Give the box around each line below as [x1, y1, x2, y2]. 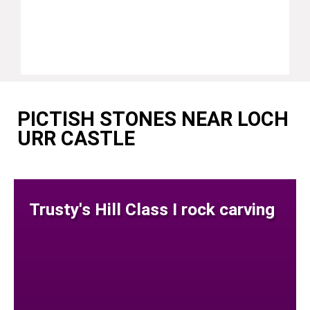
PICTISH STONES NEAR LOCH [17, 107, 289, 131]
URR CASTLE [17, 126, 135, 150]
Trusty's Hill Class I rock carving [28, 199, 275, 219]
